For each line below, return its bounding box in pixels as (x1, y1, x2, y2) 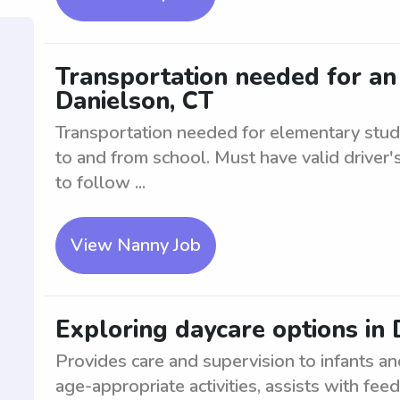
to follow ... (55, 171, 146, 195)
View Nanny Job (71, 233, 201, 257)
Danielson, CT (55, 85, 213, 118)
